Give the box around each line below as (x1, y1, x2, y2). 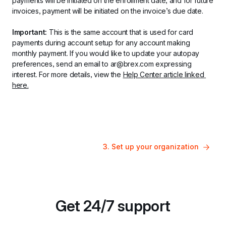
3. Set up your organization (103, 142, 199, 151)
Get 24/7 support (55, 197, 171, 215)
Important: (12, 28, 47, 36)
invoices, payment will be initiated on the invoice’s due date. (12, 7, 203, 15)
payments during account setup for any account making (12, 38, 190, 47)
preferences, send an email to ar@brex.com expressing (12, 60, 192, 68)
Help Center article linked (123, 70, 204, 79)
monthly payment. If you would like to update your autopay (12, 49, 200, 58)
